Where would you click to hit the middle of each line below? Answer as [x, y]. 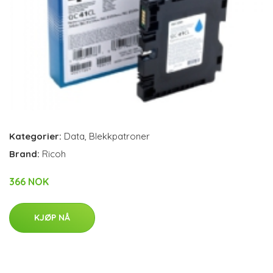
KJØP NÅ [52, 217]
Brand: [26, 154]
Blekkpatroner [119, 136]
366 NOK [29, 181]
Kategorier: [35, 136]
